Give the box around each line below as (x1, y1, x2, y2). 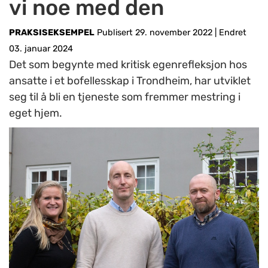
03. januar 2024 (9, 44, 73, 54)
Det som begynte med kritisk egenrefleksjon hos (9, 58, 247, 71)
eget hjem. (9, 106, 62, 120)
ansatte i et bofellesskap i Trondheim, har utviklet (9, 74, 251, 87)
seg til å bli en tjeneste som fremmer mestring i (9, 90, 240, 103)
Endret (217, 28, 246, 38)
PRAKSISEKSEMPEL (9, 28, 95, 38)
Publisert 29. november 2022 (95, 28, 215, 38)
